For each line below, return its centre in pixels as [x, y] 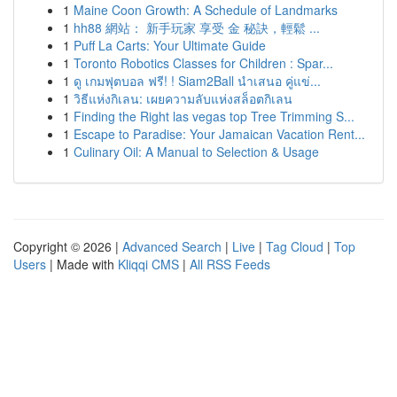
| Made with [82, 264]
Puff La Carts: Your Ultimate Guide [170, 45]
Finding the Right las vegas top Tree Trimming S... [214, 116]
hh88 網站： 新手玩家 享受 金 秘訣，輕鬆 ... [197, 27]
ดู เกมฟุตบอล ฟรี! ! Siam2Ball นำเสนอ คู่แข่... [197, 81]
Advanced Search [172, 246]
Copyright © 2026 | [68, 246]
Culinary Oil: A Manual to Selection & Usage [196, 152]
